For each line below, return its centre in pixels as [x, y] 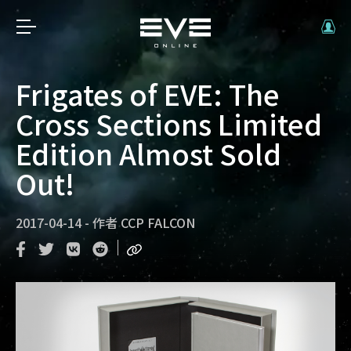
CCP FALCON [158, 223]
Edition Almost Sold [148, 153]
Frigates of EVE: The [148, 93]
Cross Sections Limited [169, 123]
